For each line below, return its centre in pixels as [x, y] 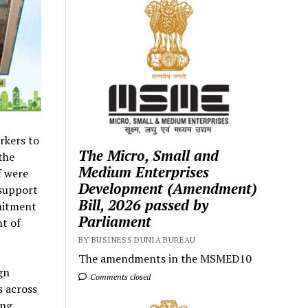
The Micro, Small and [149, 155]
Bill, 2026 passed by [144, 205]
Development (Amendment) [168, 188]
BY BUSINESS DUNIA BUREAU [137, 239]
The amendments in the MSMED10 [165, 258]
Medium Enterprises [144, 172]
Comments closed [120, 276]
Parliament [115, 221]
